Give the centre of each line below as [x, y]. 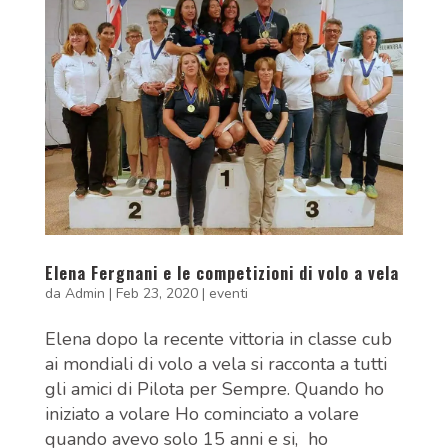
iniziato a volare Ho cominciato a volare [201, 413]
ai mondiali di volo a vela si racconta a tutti [215, 363]
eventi [228, 293]
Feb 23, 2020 [156, 293]
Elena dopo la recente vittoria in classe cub [218, 338]
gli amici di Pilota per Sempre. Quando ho [214, 388]
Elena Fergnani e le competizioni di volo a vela [221, 272]
